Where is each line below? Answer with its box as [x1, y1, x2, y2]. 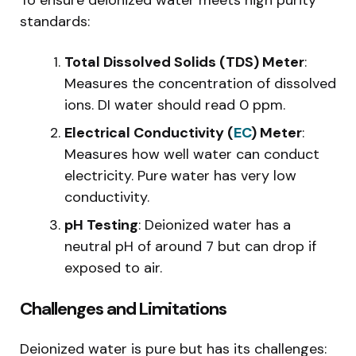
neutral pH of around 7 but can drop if [64, 236, 316, 256]
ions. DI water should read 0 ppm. [64, 95, 285, 114]
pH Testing [64, 215, 138, 234]
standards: [20, 11, 90, 31]
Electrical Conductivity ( [64, 122, 234, 142]
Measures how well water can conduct [64, 144, 319, 164]
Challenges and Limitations [20, 296, 226, 320]
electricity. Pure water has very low [64, 165, 296, 185]
